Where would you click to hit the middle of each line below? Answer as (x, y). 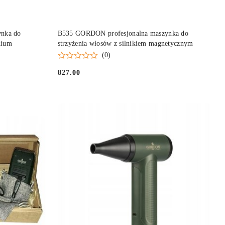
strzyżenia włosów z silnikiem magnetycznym (125, 43)
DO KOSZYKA (142, 29)
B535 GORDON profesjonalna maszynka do (123, 33)
